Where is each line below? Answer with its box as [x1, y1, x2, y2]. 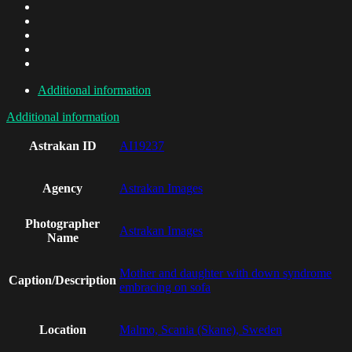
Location [38, 323, 86, 337]
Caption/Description [9, 273, 116, 288]
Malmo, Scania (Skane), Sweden [119, 323, 282, 337]
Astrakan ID [28, 139, 97, 153]
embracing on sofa [119, 280, 211, 295]
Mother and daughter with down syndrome [119, 266, 332, 280]
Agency [42, 181, 82, 196]
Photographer [25, 217, 100, 231]
